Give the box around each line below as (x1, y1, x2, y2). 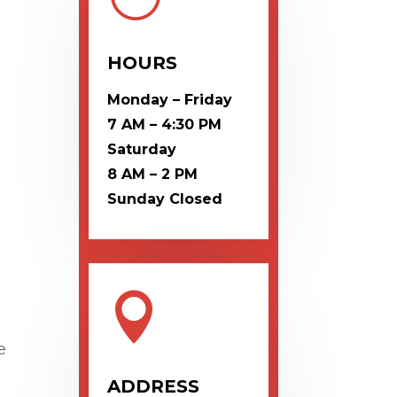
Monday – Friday (106, 91, 232, 109)
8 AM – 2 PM (106, 166, 198, 183)
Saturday (106, 141, 176, 159)
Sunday (106, 191, 169, 208)
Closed (168, 191, 222, 208)
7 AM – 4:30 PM (106, 116, 222, 134)
